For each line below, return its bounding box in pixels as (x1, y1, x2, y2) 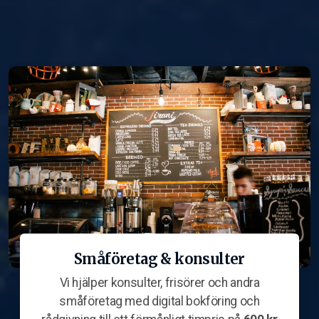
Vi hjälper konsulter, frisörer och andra (59, 275, 260, 290)
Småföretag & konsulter (74, 249, 245, 268)
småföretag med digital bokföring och (59, 293, 260, 308)
